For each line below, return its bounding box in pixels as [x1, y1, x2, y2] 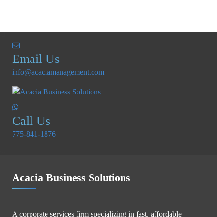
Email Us [12, 52, 60, 66]
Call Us [12, 113, 50, 128]
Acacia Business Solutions [12, 171, 130, 184]
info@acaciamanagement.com [12, 68, 104, 77]
